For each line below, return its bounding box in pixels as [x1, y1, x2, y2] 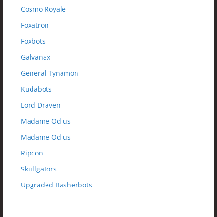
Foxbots [20, 36, 46, 46]
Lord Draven [20, 100, 61, 110]
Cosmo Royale [20, 4, 66, 14]
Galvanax [20, 52, 50, 62]
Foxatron [20, 20, 49, 30]
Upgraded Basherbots [20, 180, 92, 190]
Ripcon [20, 148, 43, 158]
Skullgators [20, 164, 57, 174]
